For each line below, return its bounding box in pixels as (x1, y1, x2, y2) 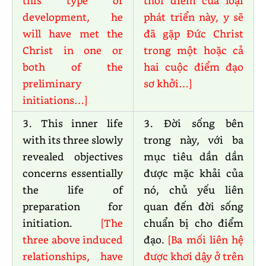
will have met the (23, 27, 123, 40)
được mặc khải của (144, 166, 243, 180)
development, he (23, 10, 123, 24)
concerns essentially (23, 166, 123, 180)
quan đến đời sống (144, 199, 243, 213)
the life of (23, 183, 123, 197)
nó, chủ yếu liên (144, 183, 243, 197)
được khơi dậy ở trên (144, 249, 243, 263)
